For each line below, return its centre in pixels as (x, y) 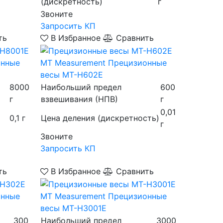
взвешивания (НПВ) (79, 99)
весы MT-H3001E (73, 208)
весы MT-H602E (71, 74)
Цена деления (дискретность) (100, 118)
